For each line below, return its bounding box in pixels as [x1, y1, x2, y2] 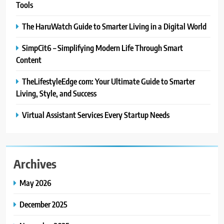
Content [16, 54, 41, 65]
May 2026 [19, 177, 51, 188]
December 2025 [19, 198, 67, 209]
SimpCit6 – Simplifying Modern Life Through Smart [22, 42, 183, 53]
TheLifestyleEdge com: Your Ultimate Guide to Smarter [22, 75, 195, 86]
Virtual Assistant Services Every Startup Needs [22, 109, 169, 120]
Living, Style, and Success [16, 87, 96, 98]
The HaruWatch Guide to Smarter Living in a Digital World [22, 20, 206, 31]
